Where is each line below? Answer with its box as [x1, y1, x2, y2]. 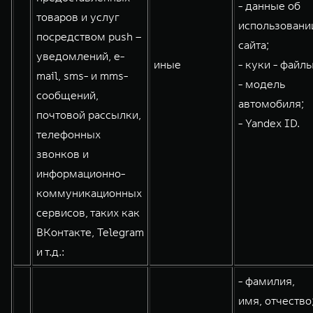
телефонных [36, 127, 101, 141]
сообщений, [36, 88, 99, 102]
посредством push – [36, 29, 141, 43]
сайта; [238, 38, 269, 52]
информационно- [36, 166, 125, 180]
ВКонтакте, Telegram [36, 225, 144, 239]
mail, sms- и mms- [36, 68, 128, 82]
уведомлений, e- [36, 49, 124, 63]
